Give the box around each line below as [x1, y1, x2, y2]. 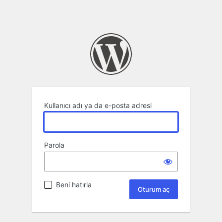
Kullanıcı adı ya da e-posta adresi [44, 101, 152, 110]
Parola [44, 141, 64, 150]
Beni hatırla [56, 180, 92, 189]
